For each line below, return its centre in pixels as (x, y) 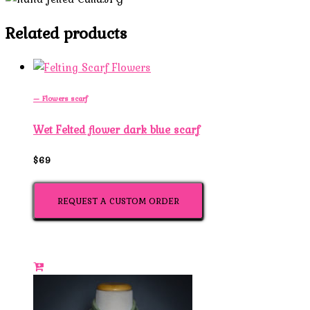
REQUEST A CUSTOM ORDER (118, 201)
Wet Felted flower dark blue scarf (117, 129)
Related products (66, 33)
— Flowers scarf (60, 98)
